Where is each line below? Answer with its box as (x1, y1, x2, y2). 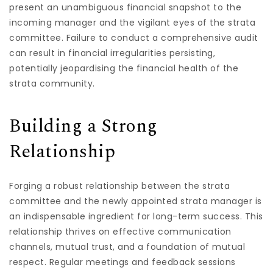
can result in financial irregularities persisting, (9, 47, 215, 59)
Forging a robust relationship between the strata (9, 179, 230, 192)
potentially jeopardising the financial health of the (9, 62, 238, 74)
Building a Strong (9, 112, 158, 140)
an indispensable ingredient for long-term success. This (9, 210, 263, 222)
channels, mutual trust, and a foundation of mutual (9, 240, 245, 253)
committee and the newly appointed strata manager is (9, 194, 262, 207)
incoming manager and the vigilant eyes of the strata (9, 16, 255, 29)
